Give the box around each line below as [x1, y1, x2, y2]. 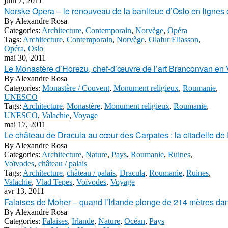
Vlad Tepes [36, 178, 72, 186]
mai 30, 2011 [4, 53, 46, 62]
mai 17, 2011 [4, 120, 46, 129]
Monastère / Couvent [42, 83, 109, 92]
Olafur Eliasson [149, 35, 198, 44]
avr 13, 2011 [4, 187, 44, 195]
